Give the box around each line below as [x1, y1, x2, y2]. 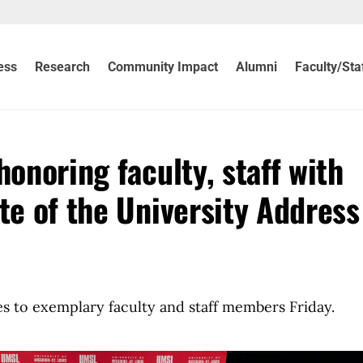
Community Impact [108, 58, 219, 75]
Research [35, 58, 91, 75]
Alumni [236, 58, 278, 75]
